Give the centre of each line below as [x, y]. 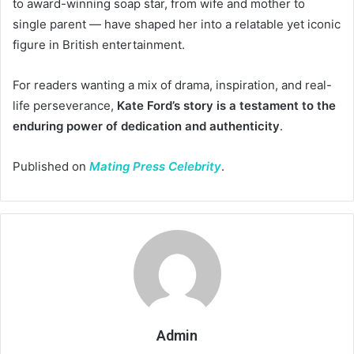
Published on [51, 166]
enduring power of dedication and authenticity [146, 126]
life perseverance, [65, 105]
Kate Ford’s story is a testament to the [226, 105]
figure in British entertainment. [99, 44]
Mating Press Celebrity [155, 166]
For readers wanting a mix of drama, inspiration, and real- [172, 85]
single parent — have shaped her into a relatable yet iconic [177, 24]
